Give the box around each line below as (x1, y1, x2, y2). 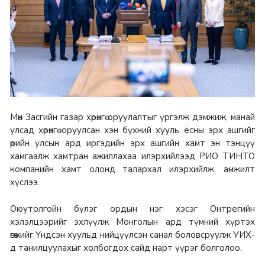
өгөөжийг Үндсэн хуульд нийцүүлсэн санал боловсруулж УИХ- (10, 229, 255, 241)
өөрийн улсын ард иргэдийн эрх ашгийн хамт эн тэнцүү (10, 137, 255, 149)
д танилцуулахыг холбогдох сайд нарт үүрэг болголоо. (10, 242, 244, 254)
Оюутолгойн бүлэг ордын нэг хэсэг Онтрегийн (10, 203, 255, 215)
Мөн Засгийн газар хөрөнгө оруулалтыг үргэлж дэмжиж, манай (10, 111, 255, 123)
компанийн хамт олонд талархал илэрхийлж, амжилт (10, 163, 255, 175)
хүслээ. (10, 176, 42, 188)
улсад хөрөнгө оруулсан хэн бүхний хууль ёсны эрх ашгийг (10, 124, 255, 136)
